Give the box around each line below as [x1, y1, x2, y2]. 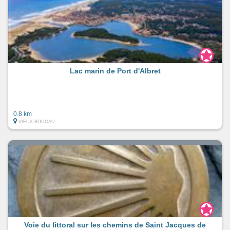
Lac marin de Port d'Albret [69, 66, 161, 75]
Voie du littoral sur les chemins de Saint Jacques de [24, 220, 206, 229]
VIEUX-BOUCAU [18, 119, 55, 124]
